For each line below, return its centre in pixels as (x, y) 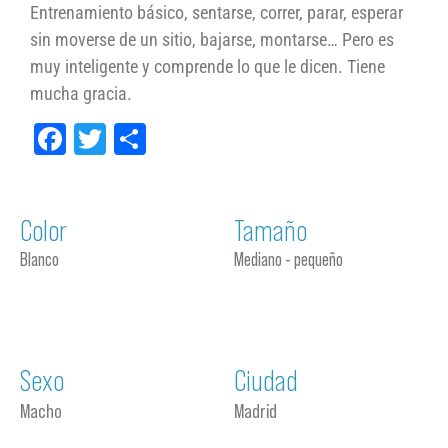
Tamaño (270, 230)
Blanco (39, 259)
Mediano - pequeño (288, 259)
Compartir (209, 139)
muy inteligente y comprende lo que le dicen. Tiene (207, 66)
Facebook (126, 139)
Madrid (255, 411)
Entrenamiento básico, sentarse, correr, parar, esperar (216, 12)
